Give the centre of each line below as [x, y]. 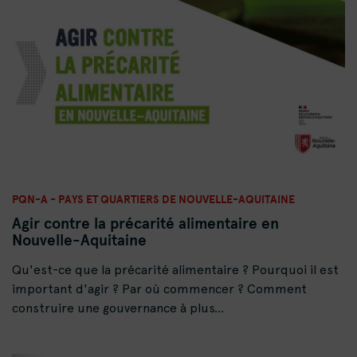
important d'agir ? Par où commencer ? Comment [159, 289]
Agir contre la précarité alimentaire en [145, 224]
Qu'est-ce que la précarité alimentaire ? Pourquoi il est [175, 270]
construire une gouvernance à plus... [118, 308]
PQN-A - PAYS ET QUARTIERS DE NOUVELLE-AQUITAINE [153, 199]
